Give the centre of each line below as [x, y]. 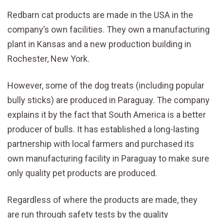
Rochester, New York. [48, 58]
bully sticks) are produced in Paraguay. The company [109, 100]
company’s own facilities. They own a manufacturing [109, 29]
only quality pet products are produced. [82, 173]
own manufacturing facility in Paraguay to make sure [108, 158]
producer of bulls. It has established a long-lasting [103, 129]
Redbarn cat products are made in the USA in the [100, 15]
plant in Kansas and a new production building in [99, 44]
